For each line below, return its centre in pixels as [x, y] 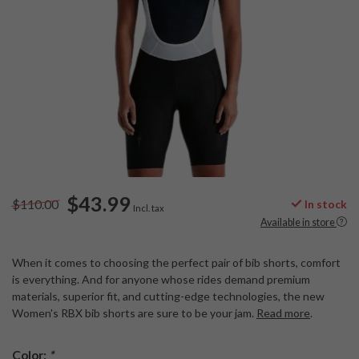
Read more [283, 313]
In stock [325, 204]
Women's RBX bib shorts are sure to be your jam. [134, 313]
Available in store [298, 222]
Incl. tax [149, 208]
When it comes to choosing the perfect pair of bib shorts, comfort [176, 262]
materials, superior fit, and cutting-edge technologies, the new [168, 296]
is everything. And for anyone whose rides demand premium [161, 279]
